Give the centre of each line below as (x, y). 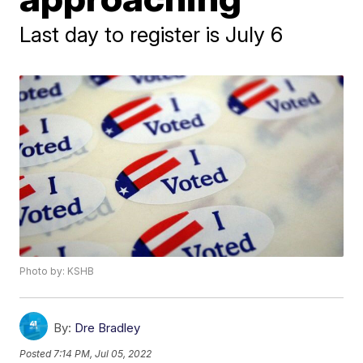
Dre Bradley (108, 328)
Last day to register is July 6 (152, 34)
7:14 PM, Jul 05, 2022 (103, 353)
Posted (37, 353)
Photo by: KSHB (57, 271)
